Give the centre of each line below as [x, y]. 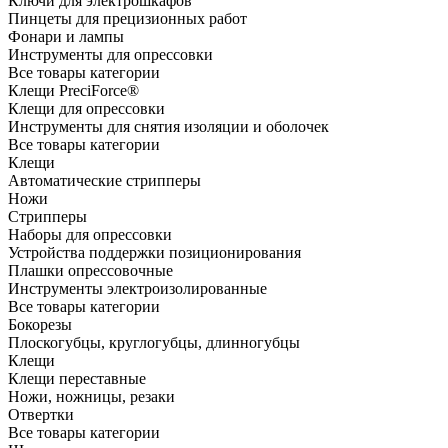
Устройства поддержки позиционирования [154, 253]
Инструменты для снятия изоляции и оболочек [168, 127]
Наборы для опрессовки [90, 235]
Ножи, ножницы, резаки [91, 397]
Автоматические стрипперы [104, 181]
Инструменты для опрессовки [110, 55]
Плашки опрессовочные [90, 271]
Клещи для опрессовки [86, 109]
